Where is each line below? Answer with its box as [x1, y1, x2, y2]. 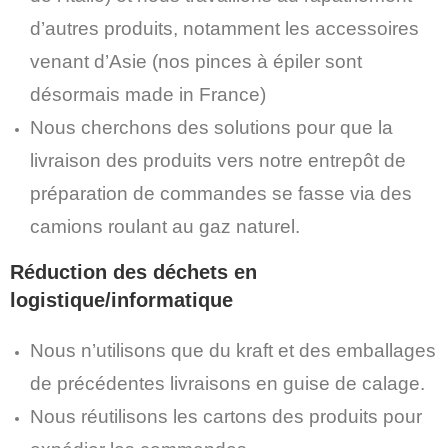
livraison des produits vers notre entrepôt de [30, 150, 406, 171]
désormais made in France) [30, 84, 266, 105]
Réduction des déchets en [10, 261, 257, 283]
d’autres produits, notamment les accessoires [30, 18, 419, 39]
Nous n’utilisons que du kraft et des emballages [30, 340, 436, 361]
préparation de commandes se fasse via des [30, 183, 412, 204]
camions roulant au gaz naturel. [30, 216, 300, 237]
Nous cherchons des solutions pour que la [30, 117, 393, 138]
